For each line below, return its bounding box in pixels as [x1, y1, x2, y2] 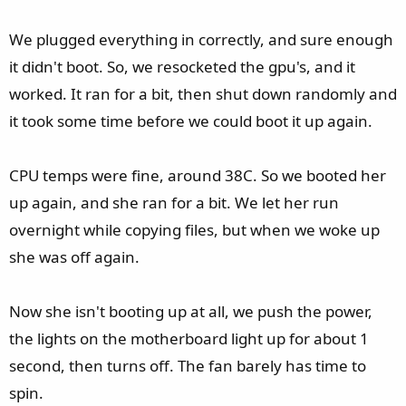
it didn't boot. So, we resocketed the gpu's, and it [9, 56, 355, 77]
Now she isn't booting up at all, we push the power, [9, 301, 372, 322]
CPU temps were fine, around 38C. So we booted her [9, 165, 386, 186]
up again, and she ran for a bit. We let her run [9, 192, 339, 213]
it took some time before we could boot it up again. [9, 111, 372, 131]
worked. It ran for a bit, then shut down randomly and [9, 83, 397, 104]
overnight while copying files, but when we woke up [9, 219, 380, 240]
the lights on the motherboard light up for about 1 [9, 328, 369, 349]
